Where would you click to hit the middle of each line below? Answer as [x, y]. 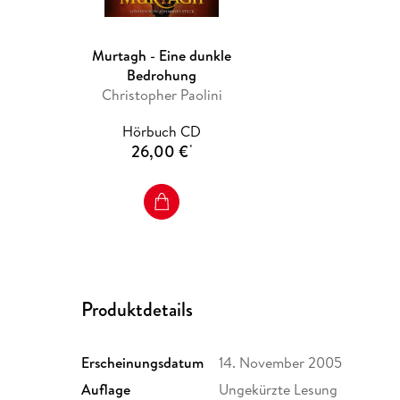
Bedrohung [162, 75]
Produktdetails [137, 310]
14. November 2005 [281, 363]
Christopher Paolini [162, 95]
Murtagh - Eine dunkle [162, 56]
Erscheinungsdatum [143, 363]
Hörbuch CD [162, 132]
